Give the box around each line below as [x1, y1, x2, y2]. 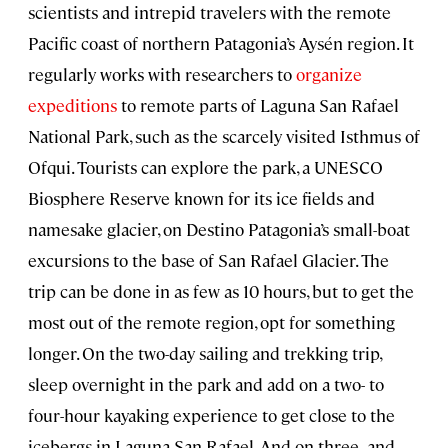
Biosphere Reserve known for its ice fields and [28, 187, 375, 210]
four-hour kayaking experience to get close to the [28, 404, 395, 427]
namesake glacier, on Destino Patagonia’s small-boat [28, 218, 410, 241]
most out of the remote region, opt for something [28, 311, 395, 334]
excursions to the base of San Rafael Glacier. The [28, 249, 389, 272]
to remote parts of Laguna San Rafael [117, 94, 399, 117]
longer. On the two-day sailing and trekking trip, [28, 342, 381, 365]
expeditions [28, 94, 117, 117]
